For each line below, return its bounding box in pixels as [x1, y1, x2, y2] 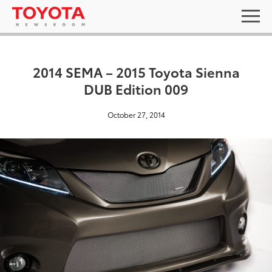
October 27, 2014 [107, 109, 165, 120]
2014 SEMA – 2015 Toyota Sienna [32, 62, 240, 81]
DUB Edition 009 [84, 79, 188, 98]
